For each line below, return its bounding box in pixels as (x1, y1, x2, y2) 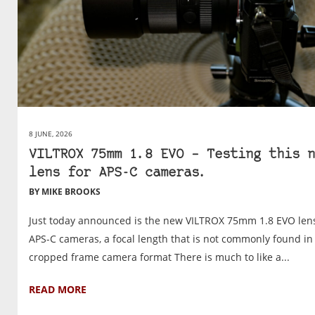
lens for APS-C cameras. (29, 166, 207, 180)
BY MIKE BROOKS (29, 185, 101, 198)
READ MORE (29, 282, 86, 296)
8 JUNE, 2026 (29, 128, 72, 139)
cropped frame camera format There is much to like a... (29, 250, 290, 264)
